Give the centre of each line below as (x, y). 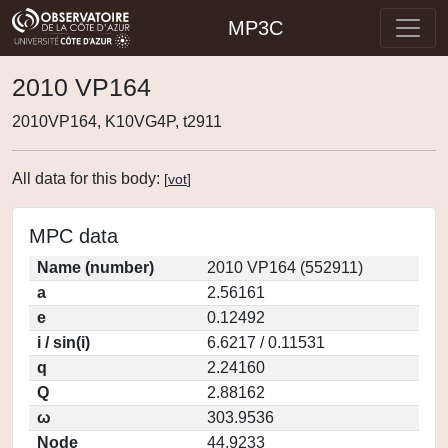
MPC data (73, 236)
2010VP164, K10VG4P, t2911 (117, 121)
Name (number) (95, 267)
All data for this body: (88, 178)
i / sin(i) (63, 342)
